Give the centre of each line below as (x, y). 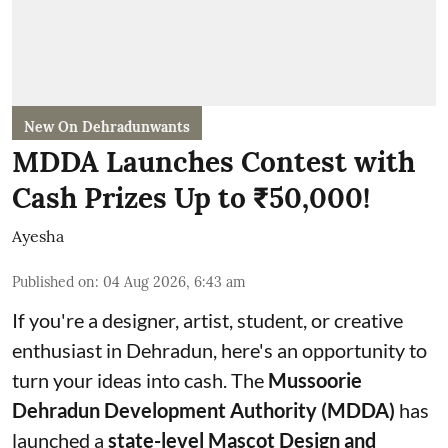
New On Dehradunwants (107, 126)
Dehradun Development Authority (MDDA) (203, 409)
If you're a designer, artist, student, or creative (207, 319)
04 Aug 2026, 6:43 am (174, 281)
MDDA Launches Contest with (213, 161)
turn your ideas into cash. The (140, 379)
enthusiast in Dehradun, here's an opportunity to (219, 349)
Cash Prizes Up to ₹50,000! (191, 197)
